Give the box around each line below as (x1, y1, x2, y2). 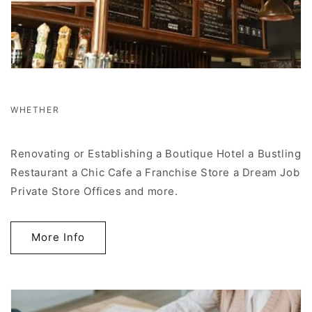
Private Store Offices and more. (10, 184, 178, 198)
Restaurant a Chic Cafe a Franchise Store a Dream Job (10, 165, 300, 179)
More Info (31, 231, 85, 244)
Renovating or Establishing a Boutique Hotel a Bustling (10, 146, 302, 160)
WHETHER (10, 104, 60, 115)
